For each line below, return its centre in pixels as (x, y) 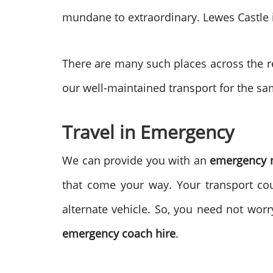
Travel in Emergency (148, 132)
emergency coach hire (119, 233)
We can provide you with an (136, 160)
